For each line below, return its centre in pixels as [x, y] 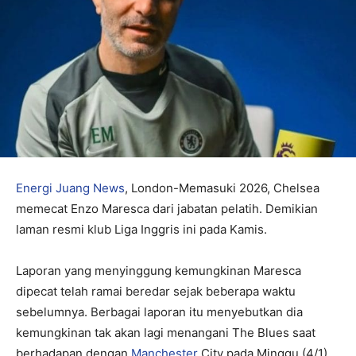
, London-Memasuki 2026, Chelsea [222, 188]
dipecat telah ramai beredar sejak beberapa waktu [156, 291]
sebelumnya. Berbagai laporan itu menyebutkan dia [159, 311]
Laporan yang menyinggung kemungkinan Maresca [159, 270]
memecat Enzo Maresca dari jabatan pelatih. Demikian [167, 208]
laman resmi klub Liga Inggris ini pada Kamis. [141, 229]
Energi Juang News [70, 188]
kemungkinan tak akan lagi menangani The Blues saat [166, 332]
